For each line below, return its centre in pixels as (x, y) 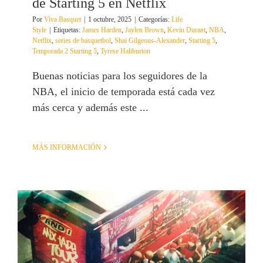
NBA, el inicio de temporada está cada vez (124, 91)
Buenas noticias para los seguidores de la (120, 75)
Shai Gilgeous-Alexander (150, 40)
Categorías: (155, 19)
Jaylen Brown (144, 30)
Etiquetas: (68, 30)
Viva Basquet (63, 19)
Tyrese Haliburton (125, 51)
